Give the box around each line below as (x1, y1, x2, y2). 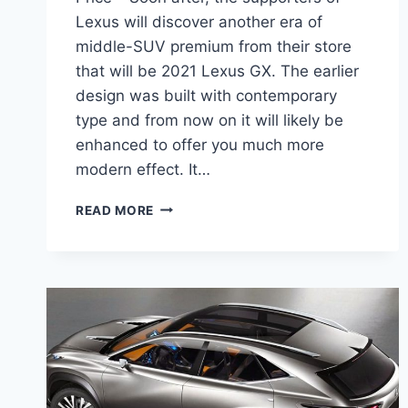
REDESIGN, (153, 255, 225, 270)
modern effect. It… (76, 159, 210, 178)
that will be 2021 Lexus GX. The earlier (76, 61, 359, 80)
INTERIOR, (153, 274, 221, 290)
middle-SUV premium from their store (76, 36, 352, 56)
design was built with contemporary (76, 86, 337, 105)
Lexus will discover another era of (76, 12, 322, 31)
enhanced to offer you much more (76, 135, 324, 154)
